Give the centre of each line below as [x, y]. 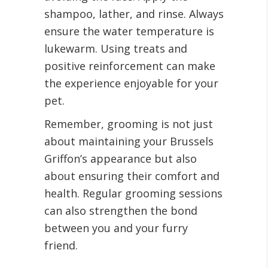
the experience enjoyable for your [131, 83]
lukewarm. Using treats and [116, 49]
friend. [61, 246]
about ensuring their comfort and [132, 176]
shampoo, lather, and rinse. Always [134, 14]
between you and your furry [116, 228]
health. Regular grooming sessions [133, 194]
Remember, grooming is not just [129, 124]
